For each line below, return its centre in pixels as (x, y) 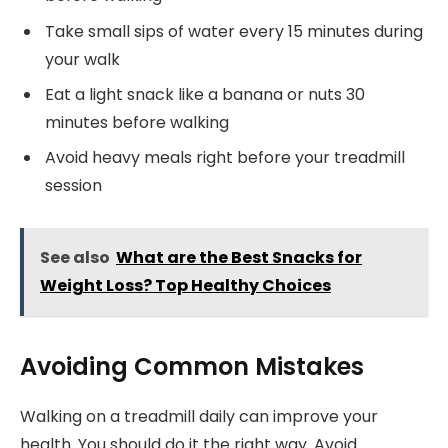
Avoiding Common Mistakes (192, 366)
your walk (82, 59)
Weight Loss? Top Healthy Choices (185, 286)
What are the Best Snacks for (239, 258)
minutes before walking (137, 122)
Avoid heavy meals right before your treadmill (225, 157)
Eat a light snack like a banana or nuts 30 (205, 94)
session (73, 185)
